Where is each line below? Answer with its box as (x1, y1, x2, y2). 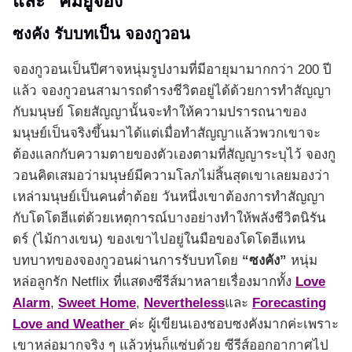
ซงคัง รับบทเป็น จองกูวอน (13, 25, 190, 43)
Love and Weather (13, 317, 125, 332)
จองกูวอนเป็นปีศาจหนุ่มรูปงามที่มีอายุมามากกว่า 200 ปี (13, 62, 332, 78)
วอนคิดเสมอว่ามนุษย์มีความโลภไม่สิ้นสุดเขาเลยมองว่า (13, 168, 330, 184)
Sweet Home (58, 295, 136, 311)
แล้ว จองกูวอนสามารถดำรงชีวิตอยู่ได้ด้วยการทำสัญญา (13, 83, 332, 99)
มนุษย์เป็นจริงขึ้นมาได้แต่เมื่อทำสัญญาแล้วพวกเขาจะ (13, 126, 321, 141)
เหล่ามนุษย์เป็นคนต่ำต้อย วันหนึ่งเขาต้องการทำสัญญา (13, 189, 325, 205)
